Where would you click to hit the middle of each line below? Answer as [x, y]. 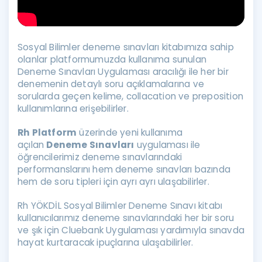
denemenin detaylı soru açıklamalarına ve [111, 84]
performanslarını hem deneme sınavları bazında [124, 169]
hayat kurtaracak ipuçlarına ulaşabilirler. [106, 242]
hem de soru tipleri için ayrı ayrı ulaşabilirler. [113, 182]
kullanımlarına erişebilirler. [73, 108]
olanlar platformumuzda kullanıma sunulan [112, 59]
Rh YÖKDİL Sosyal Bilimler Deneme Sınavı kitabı [120, 206]
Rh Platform [47, 132]
